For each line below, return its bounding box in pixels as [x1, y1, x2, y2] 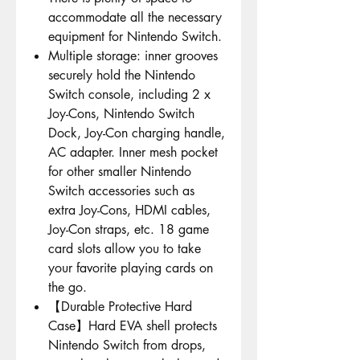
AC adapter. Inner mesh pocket [48, 144, 218, 162]
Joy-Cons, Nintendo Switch [48, 105, 194, 123]
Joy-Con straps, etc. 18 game [48, 221, 209, 239]
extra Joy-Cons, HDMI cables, [48, 202, 211, 219]
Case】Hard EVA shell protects [48, 317, 217, 335]
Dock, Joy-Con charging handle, [48, 125, 225, 142]
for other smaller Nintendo [48, 163, 191, 181]
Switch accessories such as [48, 182, 194, 200]
